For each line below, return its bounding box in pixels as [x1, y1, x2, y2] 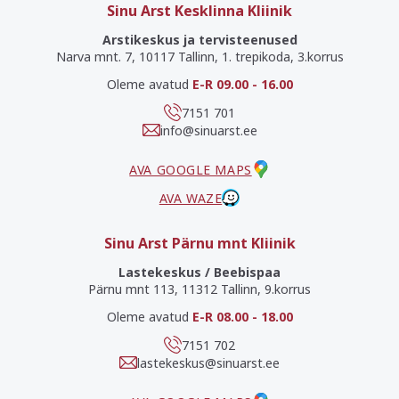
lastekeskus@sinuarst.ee [137, 354, 280, 371]
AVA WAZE [159, 189, 223, 207]
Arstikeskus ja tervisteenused [102, 31, 297, 48]
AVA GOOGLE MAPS [129, 160, 252, 178]
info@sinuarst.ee [159, 121, 257, 139]
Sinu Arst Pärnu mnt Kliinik [103, 233, 296, 253]
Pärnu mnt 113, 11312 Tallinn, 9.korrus [88, 281, 311, 297]
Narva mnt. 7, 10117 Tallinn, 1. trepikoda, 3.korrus [55, 48, 344, 65]
